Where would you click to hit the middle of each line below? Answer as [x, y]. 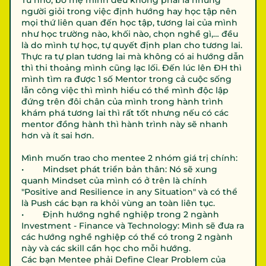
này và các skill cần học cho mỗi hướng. [106, 248]
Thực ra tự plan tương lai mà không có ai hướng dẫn [133, 56]
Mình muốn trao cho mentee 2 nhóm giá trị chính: [129, 158]
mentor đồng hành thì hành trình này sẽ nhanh [125, 124]
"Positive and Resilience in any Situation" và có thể [129, 192]
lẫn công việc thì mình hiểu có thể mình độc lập [125, 90]
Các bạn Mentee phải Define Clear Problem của [123, 259]
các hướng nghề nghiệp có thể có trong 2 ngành [127, 237]
